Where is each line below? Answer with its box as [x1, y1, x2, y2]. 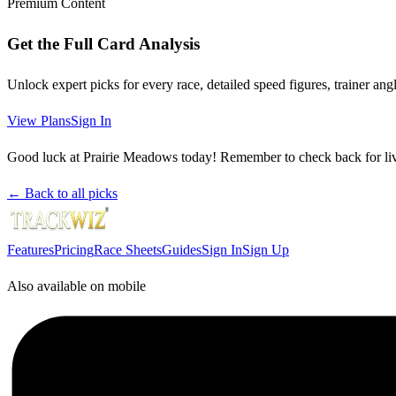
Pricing [54, 241, 94, 257]
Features [7, 241, 54, 257]
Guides [162, 241, 202, 257]
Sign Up [242, 241, 289, 257]
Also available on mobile [7, 278, 146, 293]
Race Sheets [94, 241, 162, 257]
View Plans [7, 112, 71, 128]
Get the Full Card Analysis [7, 34, 200, 53]
